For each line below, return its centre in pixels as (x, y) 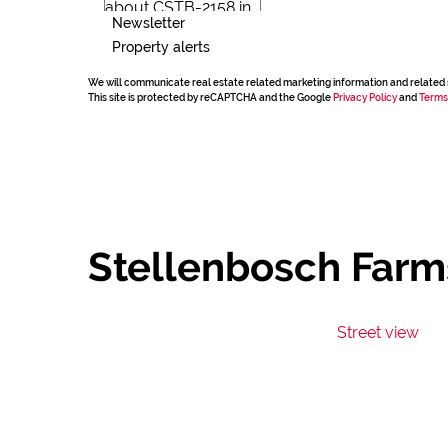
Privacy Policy (365, 97)
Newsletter (148, 22)
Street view (378, 332)
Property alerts (161, 46)
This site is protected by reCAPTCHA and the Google (210, 97)
